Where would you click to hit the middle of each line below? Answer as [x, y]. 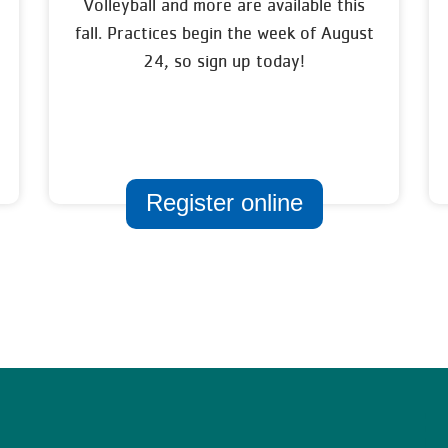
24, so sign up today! [224, 61]
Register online [224, 202]
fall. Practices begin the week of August [224, 33]
